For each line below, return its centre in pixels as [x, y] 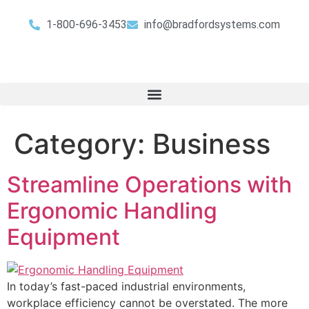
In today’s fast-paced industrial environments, [126, 286]
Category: [83, 144]
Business [211, 144]
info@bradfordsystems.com [212, 24]
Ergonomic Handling [112, 211]
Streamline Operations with [149, 185]
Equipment [63, 237]
